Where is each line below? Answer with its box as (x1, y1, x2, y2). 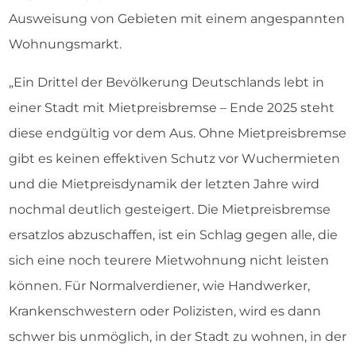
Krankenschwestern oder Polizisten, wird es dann (9, 304, 321, 319)
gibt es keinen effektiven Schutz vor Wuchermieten (9, 151, 340, 166)
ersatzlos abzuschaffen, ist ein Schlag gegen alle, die (9, 227, 338, 242)
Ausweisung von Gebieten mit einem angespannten (9, 11, 345, 26)
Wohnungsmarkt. (9, 37, 122, 52)
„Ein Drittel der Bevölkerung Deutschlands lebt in (9, 75, 324, 90)
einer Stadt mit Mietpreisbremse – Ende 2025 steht (9, 100, 335, 115)
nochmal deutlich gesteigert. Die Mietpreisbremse (9, 202, 331, 217)
